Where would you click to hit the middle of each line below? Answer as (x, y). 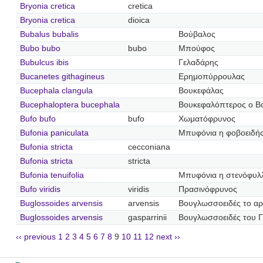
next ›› (168, 237)
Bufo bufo (38, 119)
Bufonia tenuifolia (52, 175)
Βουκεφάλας (201, 90)
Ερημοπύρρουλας (211, 76)
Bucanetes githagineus (62, 76)
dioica (139, 20)
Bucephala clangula (56, 90)
